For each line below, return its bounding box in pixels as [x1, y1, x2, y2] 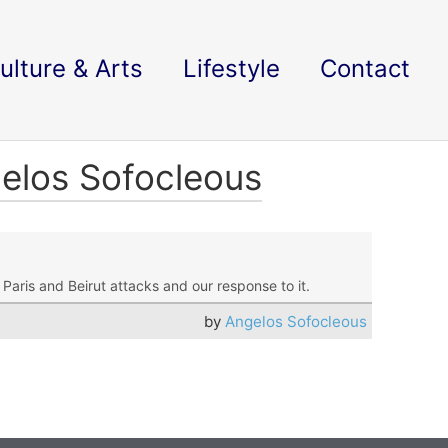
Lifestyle [183, 54, 280, 83]
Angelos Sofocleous [225, 312, 368, 331]
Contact [320, 54, 410, 83]
